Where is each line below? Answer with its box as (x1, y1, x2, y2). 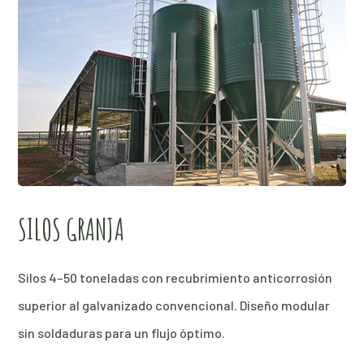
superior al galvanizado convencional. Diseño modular (18, 297, 331, 313)
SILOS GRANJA (18, 210, 125, 248)
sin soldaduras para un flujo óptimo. (18, 324, 226, 340)
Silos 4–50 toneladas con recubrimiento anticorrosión (18, 269, 333, 285)
